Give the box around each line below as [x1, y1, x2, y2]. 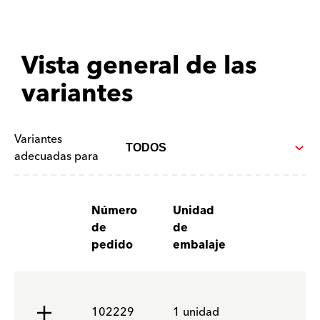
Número [91, 201, 137, 221]
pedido [91, 235, 133, 255]
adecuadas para [14, 146, 99, 166]
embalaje [173, 235, 226, 255]
